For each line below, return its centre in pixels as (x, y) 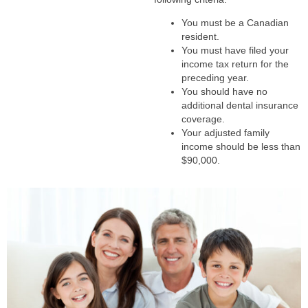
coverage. (203, 119)
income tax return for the (235, 64)
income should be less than (241, 147)
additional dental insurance (240, 106)
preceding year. (215, 78)
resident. (200, 37)
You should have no (224, 92)
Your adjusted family (225, 133)
